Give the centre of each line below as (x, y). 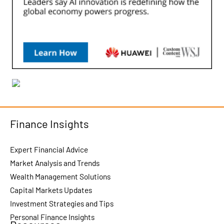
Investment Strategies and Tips (62, 203)
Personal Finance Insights (52, 216)
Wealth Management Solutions (60, 176)
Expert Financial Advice (49, 149)
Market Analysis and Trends (55, 162)
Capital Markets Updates (51, 189)
